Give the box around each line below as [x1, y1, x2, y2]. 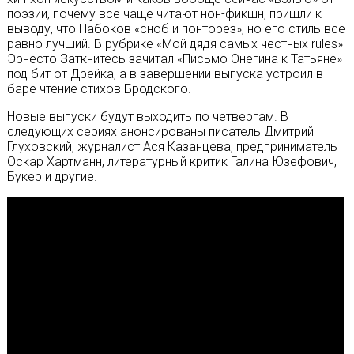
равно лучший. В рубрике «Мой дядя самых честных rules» [6, 36, 343, 51]
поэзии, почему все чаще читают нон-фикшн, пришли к [6, 6, 322, 21]
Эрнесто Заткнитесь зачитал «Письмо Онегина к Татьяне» [6, 51, 342, 66]
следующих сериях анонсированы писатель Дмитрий [6, 124, 314, 139]
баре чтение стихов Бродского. [6, 81, 191, 96]
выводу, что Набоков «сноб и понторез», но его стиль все [6, 21, 345, 36]
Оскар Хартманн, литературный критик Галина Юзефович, [6, 154, 337, 169]
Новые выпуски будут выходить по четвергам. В [6, 109, 288, 124]
